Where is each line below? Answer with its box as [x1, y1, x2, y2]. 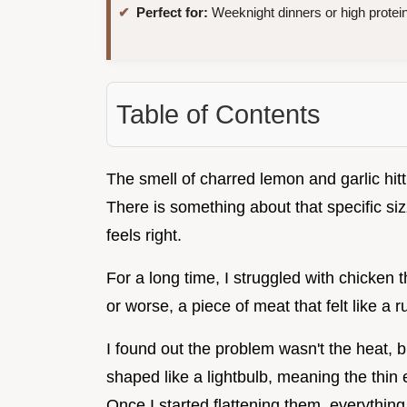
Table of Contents [116, 100, 321, 130]
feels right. [106, 226, 182, 245]
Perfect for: [136, 5, 208, 21]
